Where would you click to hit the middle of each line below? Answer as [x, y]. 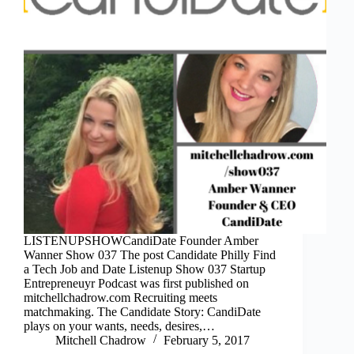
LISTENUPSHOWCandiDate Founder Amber [141, 240]
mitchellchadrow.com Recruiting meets [121, 297]
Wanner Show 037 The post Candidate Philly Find [150, 254]
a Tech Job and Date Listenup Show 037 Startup [145, 269]
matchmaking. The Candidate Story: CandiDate [142, 311]
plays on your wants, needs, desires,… [119, 326]
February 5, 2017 [207, 340]
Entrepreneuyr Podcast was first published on [136, 283]
